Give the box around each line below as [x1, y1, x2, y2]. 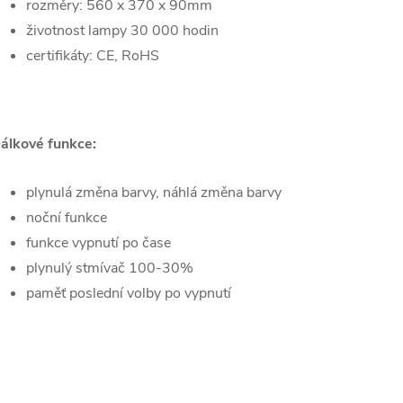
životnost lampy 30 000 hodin [26, 21, 219, 41]
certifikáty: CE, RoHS [26, 46, 159, 67]
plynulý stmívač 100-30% [26, 258, 193, 279]
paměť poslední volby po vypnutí [26, 283, 231, 304]
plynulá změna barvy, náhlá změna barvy [26, 183, 282, 203]
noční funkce [26, 208, 107, 228]
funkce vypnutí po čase [26, 233, 171, 254]
